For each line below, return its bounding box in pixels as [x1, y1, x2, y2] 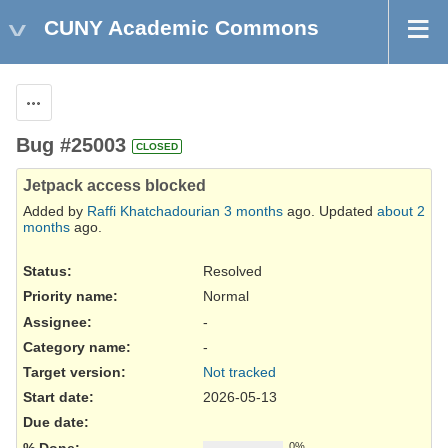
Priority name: [23, 288, 118, 305]
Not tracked [203, 364, 276, 381]
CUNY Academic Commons [44, 16, 319, 39]
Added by [23, 203, 87, 220]
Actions [42, 98, 71, 108]
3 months [224, 203, 283, 220]
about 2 [377, 203, 425, 220]
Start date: [23, 389, 94, 406]
